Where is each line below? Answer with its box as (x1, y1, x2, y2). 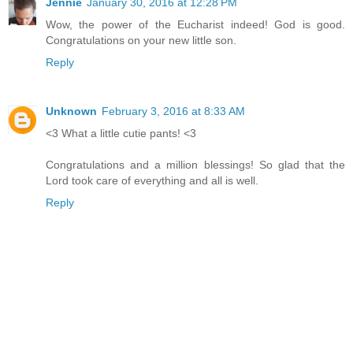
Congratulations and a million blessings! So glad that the (46, 158, 345, 172)
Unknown (46, 105, 97, 118)
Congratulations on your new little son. (46, 34, 236, 47)
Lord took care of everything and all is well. (46, 174, 258, 188)
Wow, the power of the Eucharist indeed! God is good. (46, 18, 345, 32)
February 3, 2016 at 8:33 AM (102, 105, 245, 118)
